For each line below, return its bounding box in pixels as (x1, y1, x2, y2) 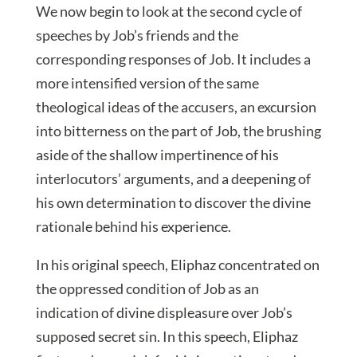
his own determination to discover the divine (35, 194, 311, 212)
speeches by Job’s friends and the (35, 26, 238, 45)
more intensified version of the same (35, 74, 259, 92)
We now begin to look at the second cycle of (35, 2, 302, 21)
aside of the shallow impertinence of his (35, 146, 279, 164)
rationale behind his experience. (35, 218, 231, 236)
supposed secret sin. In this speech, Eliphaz (35, 328, 298, 346)
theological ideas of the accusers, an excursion (35, 98, 316, 116)
